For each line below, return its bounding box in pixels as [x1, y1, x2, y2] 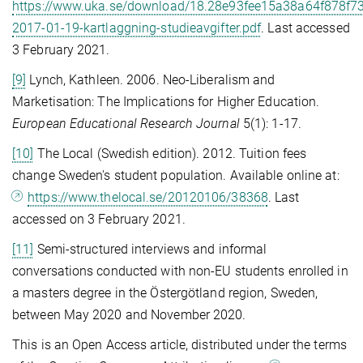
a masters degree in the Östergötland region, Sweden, [12, 284, 318, 301]
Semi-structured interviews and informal [33, 241, 267, 257]
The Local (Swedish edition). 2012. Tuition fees [33, 145, 307, 161]
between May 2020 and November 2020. [12, 306, 246, 322]
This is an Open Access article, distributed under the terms [12, 336, 347, 352]
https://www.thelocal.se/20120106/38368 [28, 189, 268, 205]
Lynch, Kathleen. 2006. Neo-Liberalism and [26, 71, 275, 88]
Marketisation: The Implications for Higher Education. [12, 93, 320, 109]
